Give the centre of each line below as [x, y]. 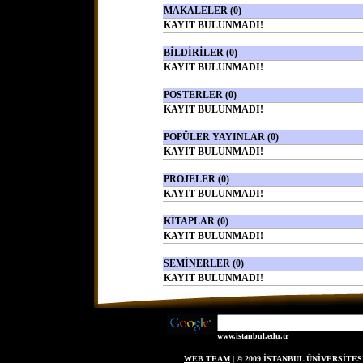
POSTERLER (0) [200, 95]
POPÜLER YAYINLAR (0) [221, 137]
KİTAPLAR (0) [196, 221]
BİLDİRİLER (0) [200, 53]
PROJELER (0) [196, 179]
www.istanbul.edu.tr [253, 336]
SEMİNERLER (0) [203, 263]
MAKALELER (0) [202, 11]
